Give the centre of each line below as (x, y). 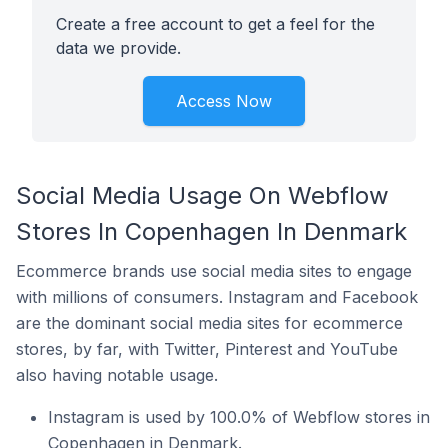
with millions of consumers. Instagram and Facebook (217, 297)
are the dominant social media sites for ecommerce (209, 323)
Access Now (224, 101)
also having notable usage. (117, 375)
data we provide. (118, 48)
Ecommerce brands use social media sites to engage (214, 271)
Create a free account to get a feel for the (215, 24)
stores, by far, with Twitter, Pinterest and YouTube (207, 349)
